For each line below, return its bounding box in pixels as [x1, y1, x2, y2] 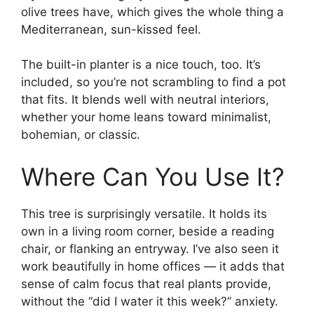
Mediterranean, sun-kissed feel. [21, 22, 201, 36]
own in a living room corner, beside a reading [21, 224, 274, 238]
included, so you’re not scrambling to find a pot [21, 75, 286, 89]
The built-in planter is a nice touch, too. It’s [21, 57, 261, 71]
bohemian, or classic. [21, 128, 140, 142]
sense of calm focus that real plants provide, [21, 276, 271, 291]
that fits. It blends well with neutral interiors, [21, 93, 269, 107]
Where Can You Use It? [21, 161, 285, 191]
